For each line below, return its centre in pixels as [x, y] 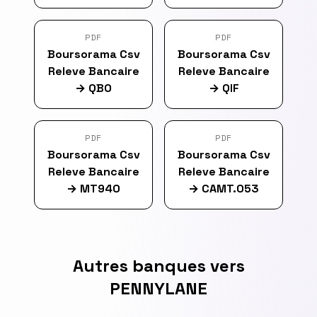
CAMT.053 [230, 189]
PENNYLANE [158, 288]
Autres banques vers [158, 266]
